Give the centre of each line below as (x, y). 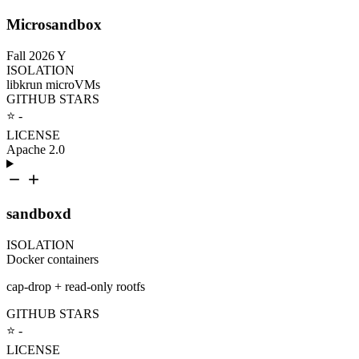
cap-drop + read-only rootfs (76, 287)
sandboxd (39, 214)
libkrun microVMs (53, 84)
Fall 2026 (30, 55)
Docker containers (52, 260)
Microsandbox (54, 24)
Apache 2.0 (36, 149)
